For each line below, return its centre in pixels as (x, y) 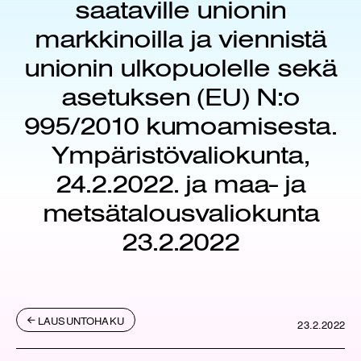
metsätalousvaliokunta (180, 214)
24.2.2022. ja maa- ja (180, 185)
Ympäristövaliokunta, (180, 156)
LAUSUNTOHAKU (81, 320)
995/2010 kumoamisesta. (180, 127)
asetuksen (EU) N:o (180, 98)
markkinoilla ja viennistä (180, 40)
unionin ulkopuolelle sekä (180, 69)
